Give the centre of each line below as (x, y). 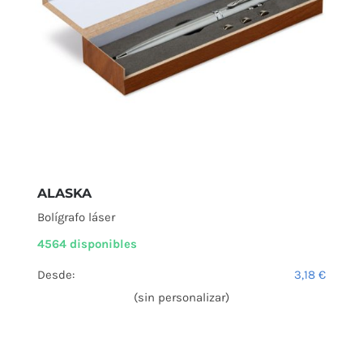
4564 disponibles (87, 244)
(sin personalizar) (181, 298)
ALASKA (64, 194)
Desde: (56, 275)
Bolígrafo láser (76, 218)
